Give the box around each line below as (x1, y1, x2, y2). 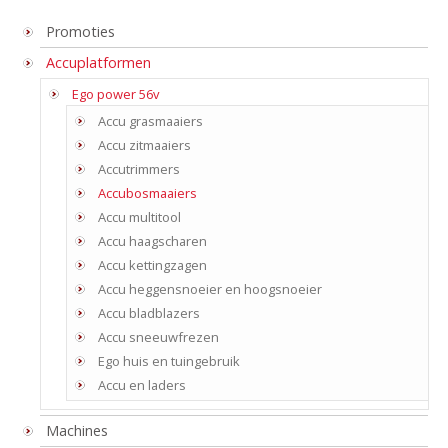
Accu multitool (98, 207, 181, 226)
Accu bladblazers (98, 303, 200, 322)
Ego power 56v (72, 84, 159, 103)
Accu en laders (98, 375, 186, 394)
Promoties (46, 21, 115, 41)
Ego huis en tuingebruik (98, 351, 240, 370)
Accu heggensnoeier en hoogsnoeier (98, 279, 322, 298)
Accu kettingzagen (98, 255, 207, 274)
